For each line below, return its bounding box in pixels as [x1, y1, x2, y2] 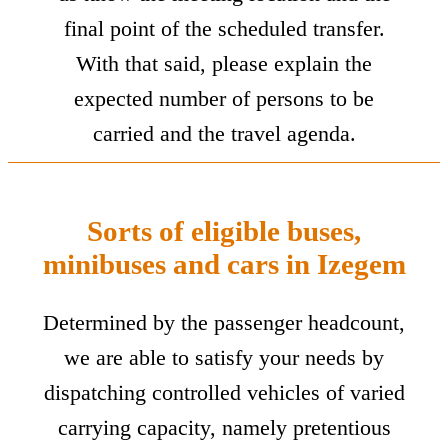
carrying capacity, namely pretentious [57, 415, 391, 441]
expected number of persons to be [74, 85, 374, 111]
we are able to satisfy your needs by [64, 345, 384, 371]
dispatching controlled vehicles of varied [43, 380, 405, 406]
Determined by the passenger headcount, [43, 310, 405, 336]
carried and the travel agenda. [92, 120, 356, 146]
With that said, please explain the [76, 50, 372, 76]
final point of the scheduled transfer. [63, 15, 385, 41]
